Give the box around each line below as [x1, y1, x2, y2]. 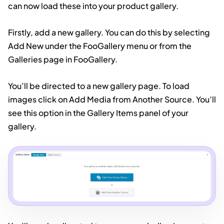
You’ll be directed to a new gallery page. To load [8, 80, 189, 91]
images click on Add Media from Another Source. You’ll [8, 94, 216, 104]
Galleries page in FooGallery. [8, 54, 117, 64]
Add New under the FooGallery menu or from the [8, 40, 191, 51]
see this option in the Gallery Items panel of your [8, 107, 188, 118]
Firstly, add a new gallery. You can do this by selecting [8, 27, 210, 37]
